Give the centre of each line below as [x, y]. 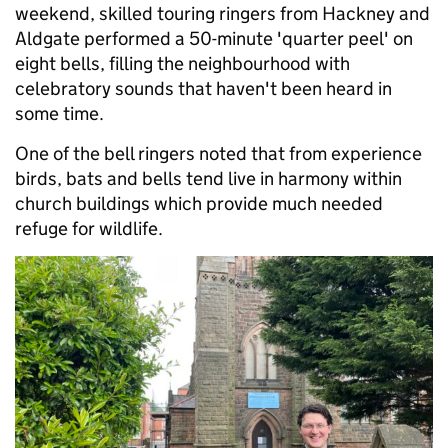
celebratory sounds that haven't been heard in [203, 88]
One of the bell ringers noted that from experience [218, 153]
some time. [61, 113]
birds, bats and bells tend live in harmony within [208, 178]
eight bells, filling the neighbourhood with [182, 63]
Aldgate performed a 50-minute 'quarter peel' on [214, 38]
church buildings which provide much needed [199, 203]
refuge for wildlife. [95, 228]
